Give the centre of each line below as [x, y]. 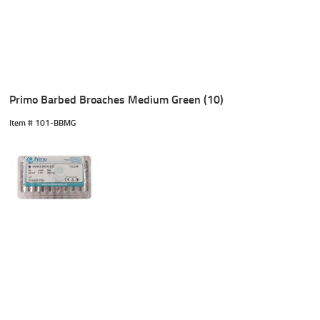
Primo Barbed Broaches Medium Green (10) [117, 99]
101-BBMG [55, 123]
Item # [21, 123]
